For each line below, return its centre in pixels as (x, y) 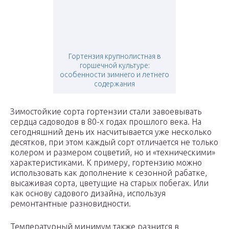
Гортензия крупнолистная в (114, 56)
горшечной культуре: (114, 66)
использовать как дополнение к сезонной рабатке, (109, 173)
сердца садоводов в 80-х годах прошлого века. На (106, 122)
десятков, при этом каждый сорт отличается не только (114, 142)
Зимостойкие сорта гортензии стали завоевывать (106, 112)
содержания (114, 84)
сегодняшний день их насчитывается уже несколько (111, 132)
